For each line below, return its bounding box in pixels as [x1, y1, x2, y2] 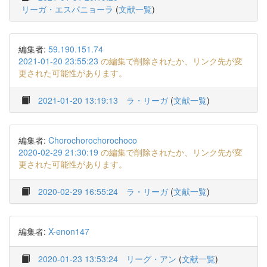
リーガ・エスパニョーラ [21, 3, 113, 15]
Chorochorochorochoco [48, 134, 137, 146]
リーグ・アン [126, 253, 176, 265]
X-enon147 [48, 225, 89, 237]
